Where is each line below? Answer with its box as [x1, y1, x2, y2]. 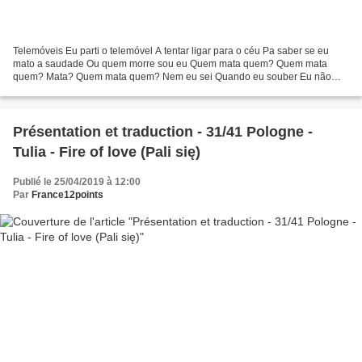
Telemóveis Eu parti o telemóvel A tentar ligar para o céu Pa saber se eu [13, 44, 329, 57]
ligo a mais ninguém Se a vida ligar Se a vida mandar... [13, 83, 254, 95]
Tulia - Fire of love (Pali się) [13, 143, 200, 160]
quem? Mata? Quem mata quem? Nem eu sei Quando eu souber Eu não [13, 70, 331, 82]
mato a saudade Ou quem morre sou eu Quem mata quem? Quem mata [13, 57, 327, 69]
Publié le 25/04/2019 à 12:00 [13, 175, 141, 187]
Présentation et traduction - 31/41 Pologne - [13, 123, 313, 140]
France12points [32, 188, 103, 200]
